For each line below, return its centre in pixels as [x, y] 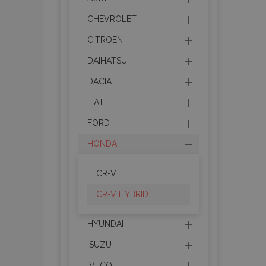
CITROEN [105, 40]
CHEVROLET [112, 19]
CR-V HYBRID [122, 194]
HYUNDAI [105, 224]
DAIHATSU [107, 61]
